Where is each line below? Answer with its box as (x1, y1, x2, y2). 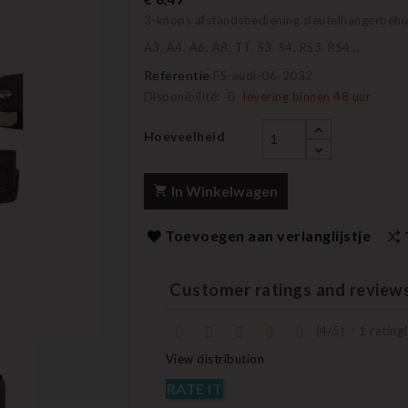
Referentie (143, 67, 210, 83)
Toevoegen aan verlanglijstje (165, 227, 371, 244)
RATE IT (166, 380, 222, 398)
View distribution (165, 352, 264, 367)
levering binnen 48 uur (240, 89, 371, 104)
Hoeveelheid (143, 128, 225, 144)
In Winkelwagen (170, 182, 278, 199)
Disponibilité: (143, 89, 220, 104)
